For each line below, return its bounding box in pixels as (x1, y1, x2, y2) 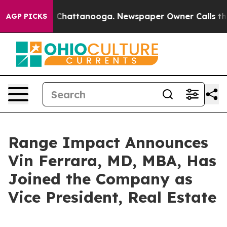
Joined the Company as (8, 169, 193, 188)
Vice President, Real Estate (8, 187, 216, 207)
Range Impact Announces (8, 133, 208, 152)
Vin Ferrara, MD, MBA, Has (8, 151, 216, 170)
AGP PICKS (6, 12, 47, 21)
